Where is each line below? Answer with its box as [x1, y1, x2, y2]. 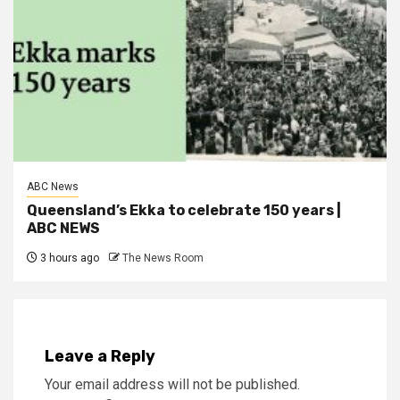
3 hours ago [37, 251, 99, 264]
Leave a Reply [45, 346, 155, 366]
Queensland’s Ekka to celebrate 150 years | [27, 201, 341, 219]
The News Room [122, 251, 204, 264]
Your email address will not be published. [45, 375, 300, 393]
